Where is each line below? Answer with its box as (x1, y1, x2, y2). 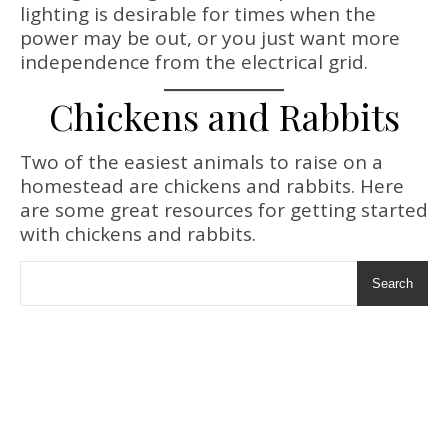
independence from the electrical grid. (20, 49, 368, 75)
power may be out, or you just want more (20, 25, 400, 51)
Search (372, 276, 413, 291)
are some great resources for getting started (20, 197, 428, 223)
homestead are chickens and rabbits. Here (20, 173, 404, 199)
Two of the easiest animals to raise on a (20, 149, 383, 175)
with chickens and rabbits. (20, 221, 256, 247)
